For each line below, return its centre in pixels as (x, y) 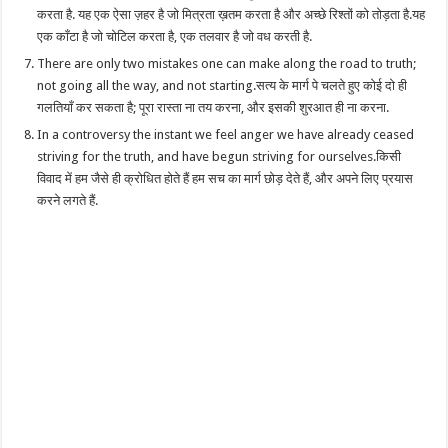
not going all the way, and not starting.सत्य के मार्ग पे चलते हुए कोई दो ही (222, 85)
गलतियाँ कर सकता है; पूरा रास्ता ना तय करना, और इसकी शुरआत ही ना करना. (213, 107)
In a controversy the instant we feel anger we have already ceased (226, 134)
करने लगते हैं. (68, 200)
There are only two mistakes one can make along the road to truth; (227, 63)
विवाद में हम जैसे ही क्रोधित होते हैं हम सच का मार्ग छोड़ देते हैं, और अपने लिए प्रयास (225, 178)
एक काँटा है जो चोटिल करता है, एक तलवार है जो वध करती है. (175, 36)
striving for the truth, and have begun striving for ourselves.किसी (219, 156)
